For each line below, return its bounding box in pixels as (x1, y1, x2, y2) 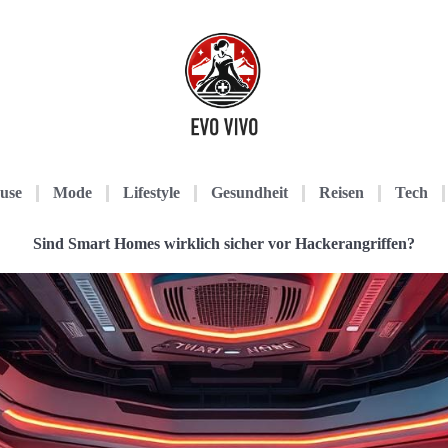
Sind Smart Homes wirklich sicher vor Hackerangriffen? (33, 235, 415, 252)
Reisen (319, 184, 364, 201)
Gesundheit (211, 184, 288, 201)
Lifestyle (123, 184, 180, 201)
